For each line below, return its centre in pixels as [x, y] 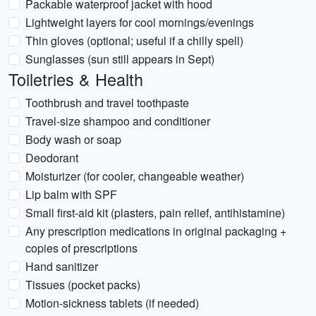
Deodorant [52, 158]
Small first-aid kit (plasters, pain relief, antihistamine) [155, 213]
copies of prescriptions [81, 248]
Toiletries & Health [76, 79]
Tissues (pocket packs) [83, 285]
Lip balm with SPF [71, 194]
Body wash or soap [73, 139]
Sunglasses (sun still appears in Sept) [120, 59]
